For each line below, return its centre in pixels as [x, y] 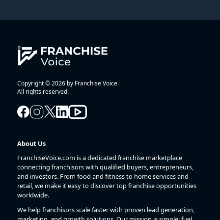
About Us [31, 144]
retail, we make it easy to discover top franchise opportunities [107, 186]
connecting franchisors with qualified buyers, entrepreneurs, [105, 167]
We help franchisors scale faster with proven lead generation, [106, 209]
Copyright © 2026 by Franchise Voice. [68, 83]
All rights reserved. [43, 92]
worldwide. [33, 195]
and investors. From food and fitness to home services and [103, 177]
